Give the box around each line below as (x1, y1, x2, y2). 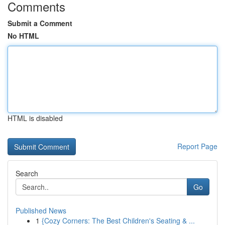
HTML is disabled (8, 113, 63, 123)
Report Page (177, 141, 217, 151)
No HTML (8, 31, 39, 41)
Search (16, 168, 38, 178)
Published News (16, 205, 66, 215)
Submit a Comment (8, 18, 72, 28)
